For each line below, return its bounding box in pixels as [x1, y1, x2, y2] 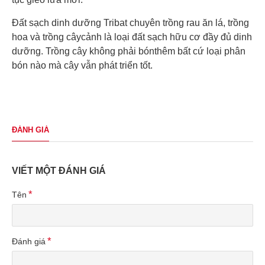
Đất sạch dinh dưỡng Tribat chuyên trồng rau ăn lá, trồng [12, 18, 249, 28]
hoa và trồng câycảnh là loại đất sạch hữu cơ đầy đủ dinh [12, 32, 252, 43]
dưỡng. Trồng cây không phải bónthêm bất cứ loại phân [12, 46, 245, 57]
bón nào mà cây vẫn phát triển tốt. [12, 60, 153, 71]
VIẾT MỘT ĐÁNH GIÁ [12, 166, 106, 176]
